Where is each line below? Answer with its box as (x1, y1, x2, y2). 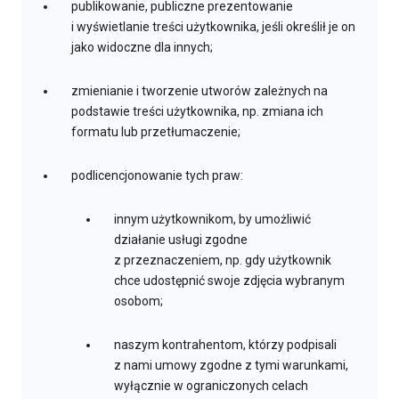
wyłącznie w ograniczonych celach (114, 379, 308, 394)
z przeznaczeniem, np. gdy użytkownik (114, 253, 331, 268)
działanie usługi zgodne (114, 232, 248, 248)
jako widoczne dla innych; (71, 40, 213, 55)
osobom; (114, 294, 163, 309)
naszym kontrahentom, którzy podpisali (114, 338, 337, 353)
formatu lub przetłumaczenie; (71, 125, 240, 140)
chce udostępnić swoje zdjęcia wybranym (114, 273, 345, 289)
